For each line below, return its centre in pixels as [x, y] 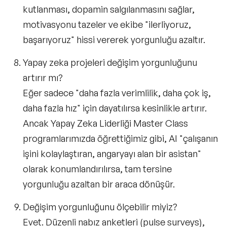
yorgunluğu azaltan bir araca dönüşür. [99, 184]
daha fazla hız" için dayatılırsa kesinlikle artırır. [115, 108]
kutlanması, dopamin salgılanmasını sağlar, [109, 9]
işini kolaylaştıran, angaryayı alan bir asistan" [112, 153]
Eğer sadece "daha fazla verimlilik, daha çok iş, [117, 92]
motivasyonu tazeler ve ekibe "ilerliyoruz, [107, 24]
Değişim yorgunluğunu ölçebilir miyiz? [100, 206]
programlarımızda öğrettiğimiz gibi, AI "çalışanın [120, 138]
